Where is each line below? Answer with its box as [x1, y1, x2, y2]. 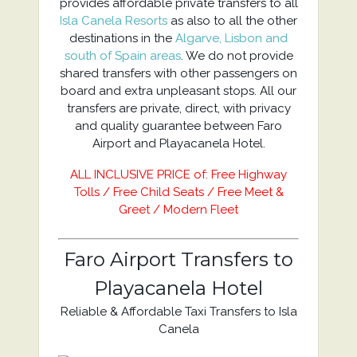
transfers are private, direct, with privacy [66, 101, 291, 116]
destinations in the [69, 31, 175, 45]
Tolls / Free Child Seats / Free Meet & [73, 185, 284, 199]
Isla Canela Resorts [60, 14, 167, 28]
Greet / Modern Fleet [119, 202, 238, 217]
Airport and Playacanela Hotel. [92, 136, 265, 151]
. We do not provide [180, 49, 293, 63]
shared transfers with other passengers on [60, 66, 297, 80]
